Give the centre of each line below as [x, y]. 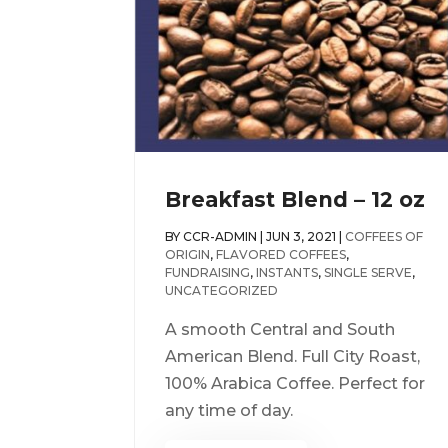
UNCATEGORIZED [222, 291]
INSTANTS [287, 273]
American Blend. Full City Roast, [293, 357]
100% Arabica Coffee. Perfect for [295, 384]
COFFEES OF [384, 237]
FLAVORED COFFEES [281, 255]
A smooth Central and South [280, 330]
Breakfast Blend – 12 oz [295, 200]
